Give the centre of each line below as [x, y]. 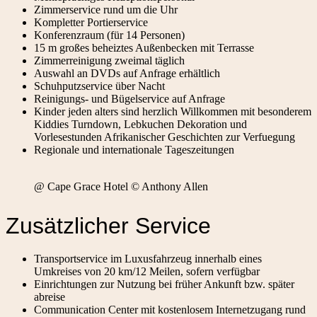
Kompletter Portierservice [91, 23]
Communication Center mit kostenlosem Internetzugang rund [170, 309]
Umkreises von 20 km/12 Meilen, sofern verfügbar [147, 271]
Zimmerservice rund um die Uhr [106, 10]
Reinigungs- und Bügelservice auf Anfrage [129, 99]
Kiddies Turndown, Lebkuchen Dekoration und [140, 125]
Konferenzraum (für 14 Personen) [109, 35]
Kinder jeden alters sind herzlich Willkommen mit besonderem [173, 112]
